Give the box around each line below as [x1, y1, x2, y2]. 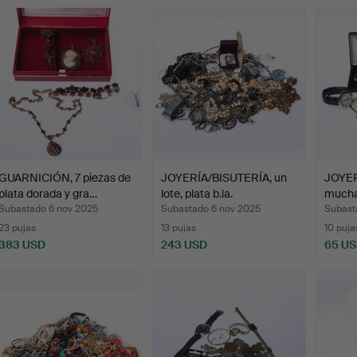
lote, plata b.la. [161, 186, 233, 201]
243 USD [161, 237, 208, 252]
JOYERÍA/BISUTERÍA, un [161, 170, 288, 185]
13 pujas [161, 221, 197, 234]
